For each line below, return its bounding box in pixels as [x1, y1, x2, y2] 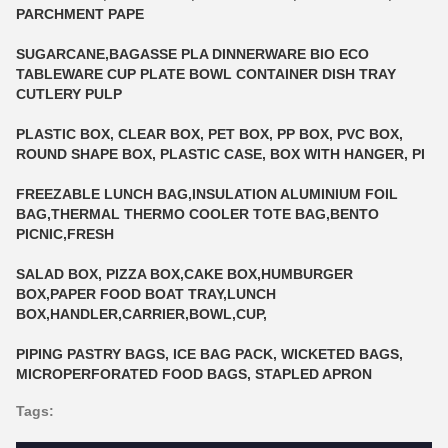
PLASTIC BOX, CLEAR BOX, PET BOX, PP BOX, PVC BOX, [16, 125, 403, 142]
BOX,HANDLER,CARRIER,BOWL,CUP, [16, 305, 267, 322]
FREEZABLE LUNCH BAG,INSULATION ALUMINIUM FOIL [16, 185, 398, 202]
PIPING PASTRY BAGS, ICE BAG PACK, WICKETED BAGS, [16, 345, 403, 362]
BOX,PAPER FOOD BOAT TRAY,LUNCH [16, 285, 276, 302]
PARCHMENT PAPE [16, 5, 144, 22]
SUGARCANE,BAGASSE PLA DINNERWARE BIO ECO [16, 45, 369, 62]
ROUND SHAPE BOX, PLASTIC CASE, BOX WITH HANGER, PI [16, 145, 425, 162]
